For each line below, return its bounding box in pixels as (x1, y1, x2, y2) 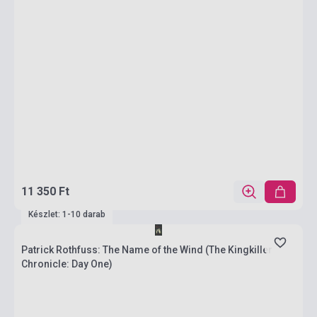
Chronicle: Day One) (21, 258, 113, 270)
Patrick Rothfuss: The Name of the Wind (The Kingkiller (21, 244, 272, 255)
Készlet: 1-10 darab (28, 209, 105, 219)
